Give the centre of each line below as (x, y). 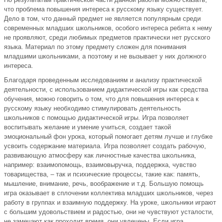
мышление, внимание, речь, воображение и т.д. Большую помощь (104, 184)
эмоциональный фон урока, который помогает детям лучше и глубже (108, 137)
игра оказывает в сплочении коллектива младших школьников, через (109, 193)
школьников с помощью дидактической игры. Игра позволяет (96, 118)
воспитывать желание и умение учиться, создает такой (87, 127)
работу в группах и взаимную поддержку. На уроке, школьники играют (110, 203)
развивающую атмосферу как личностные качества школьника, (100, 156)
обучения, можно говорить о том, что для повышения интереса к (101, 99)
